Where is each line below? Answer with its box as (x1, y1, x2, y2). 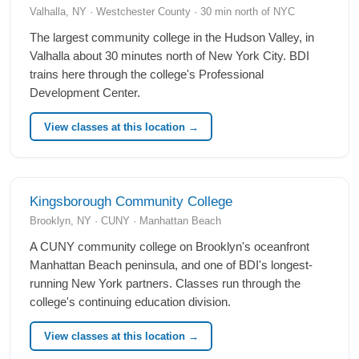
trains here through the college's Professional (30, 67, 264, 81)
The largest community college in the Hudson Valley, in (30, 30, 314, 44)
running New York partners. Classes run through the (30, 277, 301, 291)
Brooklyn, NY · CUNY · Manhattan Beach (30, 215, 221, 228)
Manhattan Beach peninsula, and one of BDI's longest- (30, 259, 313, 272)
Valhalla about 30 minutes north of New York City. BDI (30, 49, 309, 63)
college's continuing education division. (30, 296, 231, 309)
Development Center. (30, 86, 140, 99)
